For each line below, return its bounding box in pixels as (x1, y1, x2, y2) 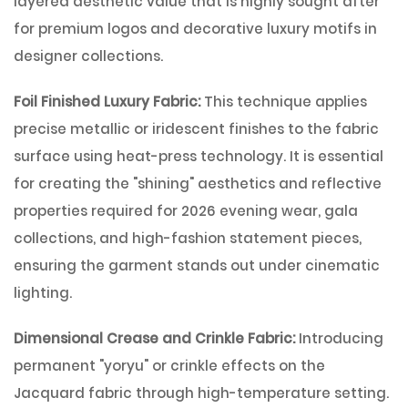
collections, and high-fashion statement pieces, (14, 229, 362, 248)
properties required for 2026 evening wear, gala (14, 201, 358, 220)
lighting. (14, 283, 72, 302)
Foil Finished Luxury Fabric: (14, 92, 204, 111)
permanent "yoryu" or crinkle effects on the (14, 356, 325, 375)
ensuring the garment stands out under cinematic (14, 256, 380, 275)
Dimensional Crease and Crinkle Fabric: (14, 329, 299, 348)
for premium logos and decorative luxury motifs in (14, 19, 377, 38)
